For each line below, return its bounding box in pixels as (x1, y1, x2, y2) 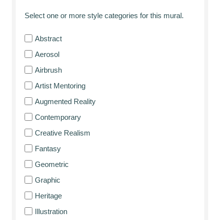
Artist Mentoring (35, 81, 85, 90)
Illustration (35, 207, 67, 216)
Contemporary (35, 112, 81, 121)
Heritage (35, 191, 62, 200)
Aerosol (35, 50, 59, 58)
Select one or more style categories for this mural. (25, 11, 184, 20)
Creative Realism (35, 128, 90, 137)
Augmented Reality (35, 97, 96, 106)
